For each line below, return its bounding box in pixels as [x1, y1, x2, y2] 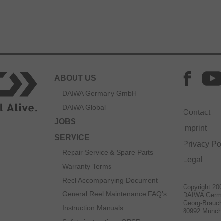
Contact [183, 108, 210, 116]
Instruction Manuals [62, 203, 123, 212]
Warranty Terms [62, 162, 111, 170]
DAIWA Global [62, 103, 106, 111]
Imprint [183, 123, 207, 132]
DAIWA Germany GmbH [62, 89, 137, 97]
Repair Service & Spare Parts [62, 148, 153, 156]
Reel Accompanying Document [62, 176, 158, 184]
